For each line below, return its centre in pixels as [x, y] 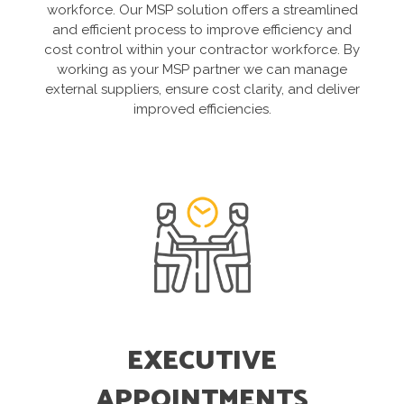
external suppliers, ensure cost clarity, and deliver [202, 89]
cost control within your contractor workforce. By [202, 49]
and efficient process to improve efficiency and [202, 29]
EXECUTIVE [202, 362]
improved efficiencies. [202, 109]
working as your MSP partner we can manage [202, 69]
